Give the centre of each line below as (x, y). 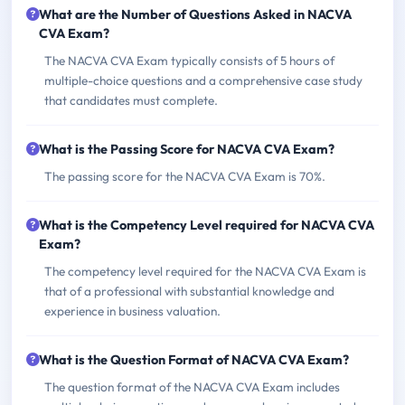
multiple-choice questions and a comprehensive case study (203, 81)
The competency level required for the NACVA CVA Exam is (205, 272)
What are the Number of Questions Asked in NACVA (195, 15)
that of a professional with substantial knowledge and (189, 292)
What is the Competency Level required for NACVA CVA (207, 226)
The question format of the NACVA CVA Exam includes (192, 387)
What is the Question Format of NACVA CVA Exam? (194, 360)
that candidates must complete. (131, 101)
